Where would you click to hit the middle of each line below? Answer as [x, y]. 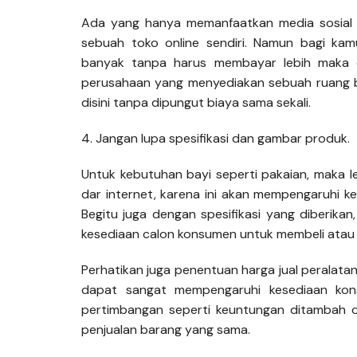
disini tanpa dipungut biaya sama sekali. [196, 102]
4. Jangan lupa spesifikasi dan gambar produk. [216, 138]
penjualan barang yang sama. [166, 329]
